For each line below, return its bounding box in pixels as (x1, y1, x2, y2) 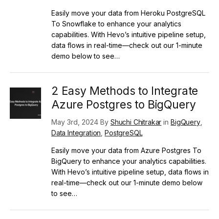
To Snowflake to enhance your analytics (51, 19, 181, 28)
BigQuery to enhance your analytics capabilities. (51, 156, 206, 165)
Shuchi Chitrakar (110, 117, 162, 126)
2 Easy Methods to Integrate (51, 84, 198, 97)
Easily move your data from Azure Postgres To (51, 146, 201, 154)
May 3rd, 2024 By (51, 117, 110, 126)
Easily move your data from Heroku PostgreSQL (51, 8, 205, 17)
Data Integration (51, 128, 101, 137)
